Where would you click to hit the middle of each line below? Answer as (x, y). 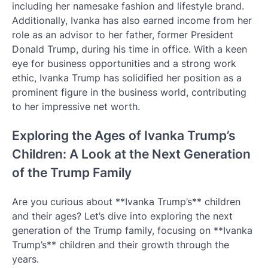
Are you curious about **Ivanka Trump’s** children (126, 201)
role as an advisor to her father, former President (123, 35)
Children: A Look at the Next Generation (131, 154)
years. (25, 259)
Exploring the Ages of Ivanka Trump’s (124, 135)
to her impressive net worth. (76, 107)
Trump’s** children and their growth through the (121, 244)
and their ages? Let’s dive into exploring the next (122, 216)
